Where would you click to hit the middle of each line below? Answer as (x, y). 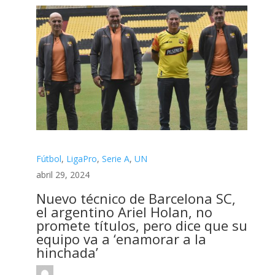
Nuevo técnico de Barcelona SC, (136, 199)
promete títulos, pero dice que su (141, 226)
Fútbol (48, 159)
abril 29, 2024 (63, 175)
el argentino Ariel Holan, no (124, 212)
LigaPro (81, 159)
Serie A (115, 159)
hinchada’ (67, 253)
